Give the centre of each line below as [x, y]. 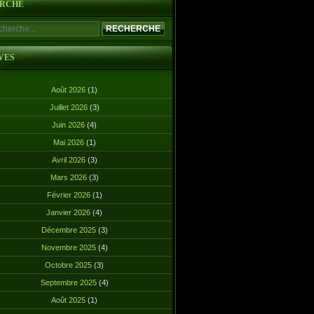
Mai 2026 [69, 142]
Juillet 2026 [69, 107]
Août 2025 [69, 300]
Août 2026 [69, 90]
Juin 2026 [69, 125]
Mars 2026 [69, 177]
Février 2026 [69, 195]
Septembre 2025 [69, 282]
